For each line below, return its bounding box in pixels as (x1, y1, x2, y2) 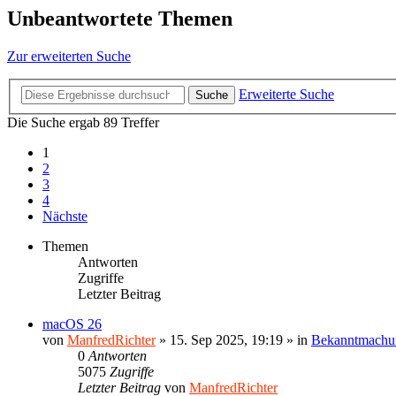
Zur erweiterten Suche (7, 49, 131, 65)
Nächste (42, 208, 88, 224)
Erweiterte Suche (239, 86, 334, 102)
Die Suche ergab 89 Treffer (7, 114, 159, 130)
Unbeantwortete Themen (7, 7, 232, 31)
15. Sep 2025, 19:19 (170, 331, 283, 347)
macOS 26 (42, 316, 102, 331)
